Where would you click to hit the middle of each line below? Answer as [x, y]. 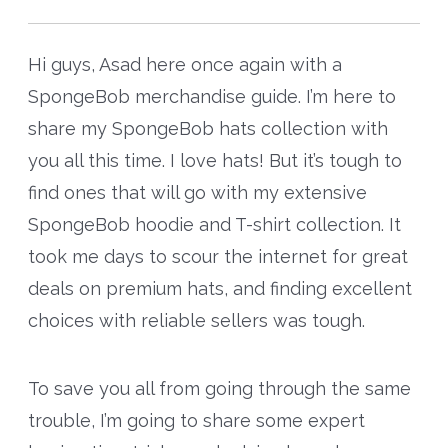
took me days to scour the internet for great [217, 257]
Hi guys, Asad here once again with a [184, 65]
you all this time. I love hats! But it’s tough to [214, 161]
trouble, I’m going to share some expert [196, 421]
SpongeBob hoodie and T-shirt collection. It [214, 225]
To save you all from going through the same [219, 389]
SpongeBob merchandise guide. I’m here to [211, 97]
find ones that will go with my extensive [197, 193]
